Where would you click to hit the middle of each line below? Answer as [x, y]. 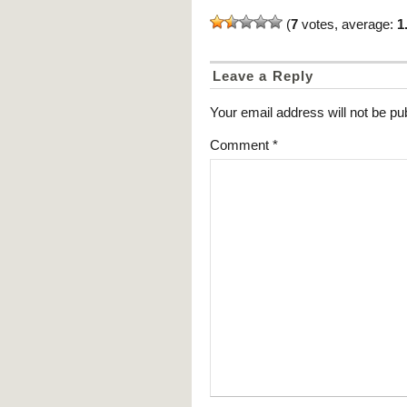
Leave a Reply [263, 76]
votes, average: [347, 25]
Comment [241, 145]
